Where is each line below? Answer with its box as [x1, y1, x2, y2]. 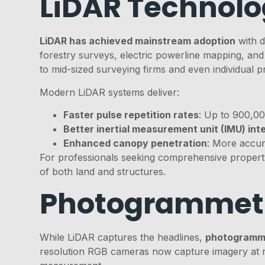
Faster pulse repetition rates [63, 108, 199, 121]
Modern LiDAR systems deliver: [40, 86, 180, 98]
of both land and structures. [40, 165, 166, 177]
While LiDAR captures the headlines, [40, 231, 206, 244]
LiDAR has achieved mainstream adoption [40, 35, 236, 47]
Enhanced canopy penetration [63, 137, 208, 149]
